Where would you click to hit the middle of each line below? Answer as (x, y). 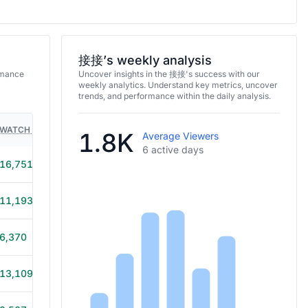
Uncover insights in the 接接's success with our (169, 74)
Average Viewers (180, 136)
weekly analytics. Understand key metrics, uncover (178, 85)
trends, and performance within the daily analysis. (174, 96)
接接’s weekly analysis (145, 60)
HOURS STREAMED (113, 130)
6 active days (173, 150)
